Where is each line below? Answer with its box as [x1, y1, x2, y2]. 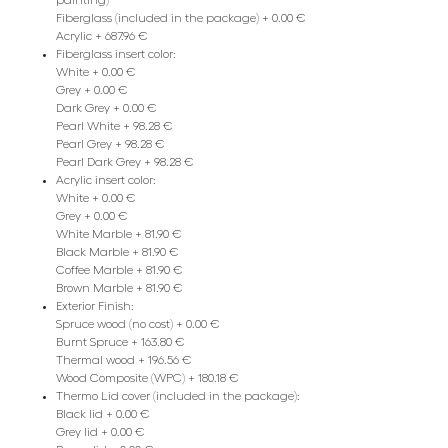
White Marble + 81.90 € [56, 228, 182, 241]
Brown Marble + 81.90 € [56, 282, 183, 295]
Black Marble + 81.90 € [56, 246, 179, 259]
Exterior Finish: [56, 300, 134, 313]
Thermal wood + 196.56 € [56, 354, 192, 367]
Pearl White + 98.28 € [56, 120, 173, 133]
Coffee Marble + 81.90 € [56, 264, 183, 277]
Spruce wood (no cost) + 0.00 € [56, 318, 220, 331]
